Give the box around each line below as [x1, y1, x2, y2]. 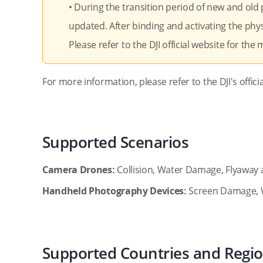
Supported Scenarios [42, 131, 189, 153]
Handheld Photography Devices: [42, 184, 189, 197]
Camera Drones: [42, 163, 115, 176]
